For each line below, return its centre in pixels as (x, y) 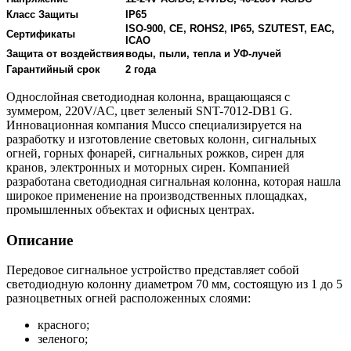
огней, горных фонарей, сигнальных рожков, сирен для (155, 153)
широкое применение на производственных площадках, (157, 195)
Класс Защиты (42, 14)
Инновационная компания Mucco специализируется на (154, 125)
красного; (63, 325)
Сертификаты (41, 34)
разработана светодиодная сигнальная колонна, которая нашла (174, 181)
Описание (40, 240)
